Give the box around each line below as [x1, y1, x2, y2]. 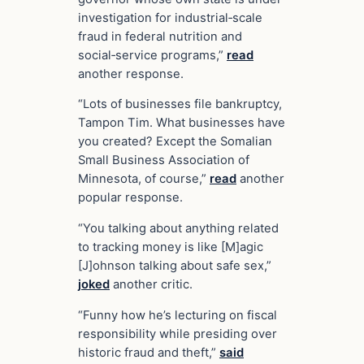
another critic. [110, 277, 193, 292]
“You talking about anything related [78, 221, 279, 236]
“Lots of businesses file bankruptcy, [78, 97, 282, 112]
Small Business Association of [78, 153, 249, 168]
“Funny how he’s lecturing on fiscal [78, 308, 277, 323]
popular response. [78, 190, 183, 206]
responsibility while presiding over [78, 327, 277, 342]
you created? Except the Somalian [78, 134, 272, 149]
